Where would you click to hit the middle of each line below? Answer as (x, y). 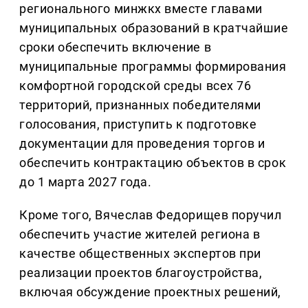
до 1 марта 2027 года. (86, 182)
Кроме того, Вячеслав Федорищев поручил (151, 215)
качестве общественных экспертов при (140, 254)
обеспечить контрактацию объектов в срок (153, 163)
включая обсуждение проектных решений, (150, 292)
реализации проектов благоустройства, (141, 273)
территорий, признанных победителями (140, 105)
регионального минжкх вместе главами (141, 9)
